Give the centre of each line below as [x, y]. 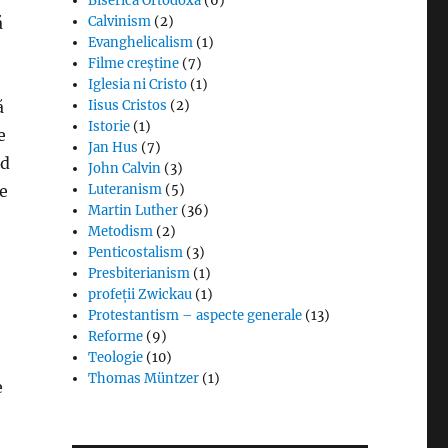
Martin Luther [133, 210]
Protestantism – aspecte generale [195, 315]
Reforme [116, 336]
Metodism [121, 231]
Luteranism [125, 189]
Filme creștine [134, 63]
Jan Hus [113, 147]
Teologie [116, 357]
